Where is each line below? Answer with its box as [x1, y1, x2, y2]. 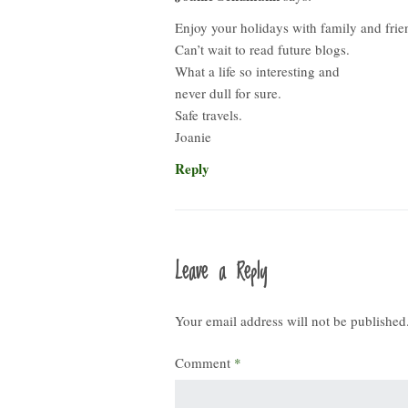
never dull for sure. [175, 83, 281, 102]
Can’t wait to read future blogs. [175, 39, 350, 58]
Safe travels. [175, 105, 242, 124]
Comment [175, 353, 234, 372]
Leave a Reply [175, 253, 267, 291]
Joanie [175, 127, 211, 146]
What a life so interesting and [175, 61, 340, 80]
